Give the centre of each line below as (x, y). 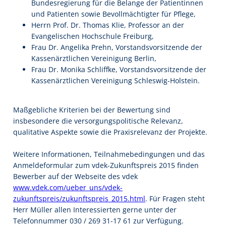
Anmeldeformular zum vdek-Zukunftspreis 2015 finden (106, 165)
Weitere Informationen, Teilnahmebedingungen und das (109, 154)
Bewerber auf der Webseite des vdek (75, 177)
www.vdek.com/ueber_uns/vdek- (68, 188)
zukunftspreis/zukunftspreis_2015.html (79, 199)
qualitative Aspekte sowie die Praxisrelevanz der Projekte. (110, 132)
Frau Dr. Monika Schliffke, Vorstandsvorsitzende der (119, 69)
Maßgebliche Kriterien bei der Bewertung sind (92, 110)
